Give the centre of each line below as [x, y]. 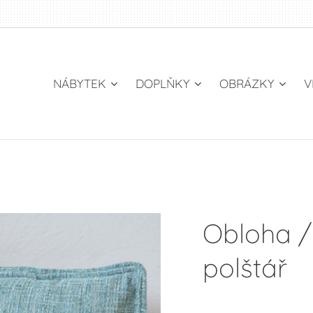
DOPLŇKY [163, 83]
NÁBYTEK [80, 83]
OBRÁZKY [247, 83]
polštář [245, 268]
